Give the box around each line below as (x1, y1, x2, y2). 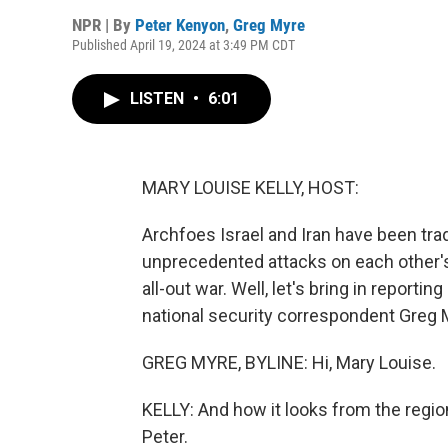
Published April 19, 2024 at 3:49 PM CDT (72, 37, 295, 53)
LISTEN (130, 89, 188, 108)
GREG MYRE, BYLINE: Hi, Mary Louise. (142, 352, 436, 373)
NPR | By (72, 15, 135, 35)
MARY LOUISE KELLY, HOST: (142, 177, 359, 198)
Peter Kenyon (135, 15, 225, 35)
